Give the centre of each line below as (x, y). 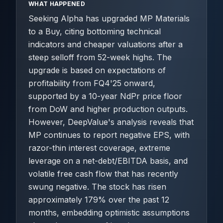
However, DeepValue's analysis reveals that (111, 122)
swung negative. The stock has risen (97, 187)
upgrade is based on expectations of (97, 70)
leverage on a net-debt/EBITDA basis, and (108, 161)
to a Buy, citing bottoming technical (95, 31)
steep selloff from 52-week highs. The (100, 57)
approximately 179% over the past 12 (99, 200)
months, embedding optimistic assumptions (109, 213)
